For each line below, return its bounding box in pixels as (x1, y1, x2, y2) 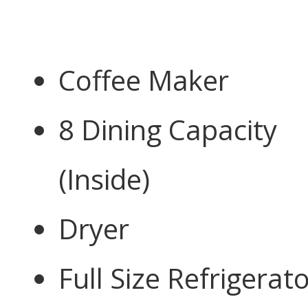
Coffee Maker (58, 60, 229, 99)
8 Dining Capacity (58, 110, 277, 148)
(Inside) (58, 159, 150, 198)
